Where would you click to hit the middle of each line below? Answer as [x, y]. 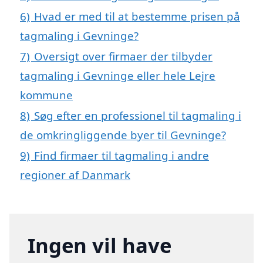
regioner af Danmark [75, 174]
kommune [46, 95]
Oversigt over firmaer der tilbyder [123, 56]
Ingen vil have [100, 245]
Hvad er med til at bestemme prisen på [137, 16]
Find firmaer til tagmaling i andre [122, 155]
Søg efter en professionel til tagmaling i [138, 115]
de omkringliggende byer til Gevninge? [123, 134]
